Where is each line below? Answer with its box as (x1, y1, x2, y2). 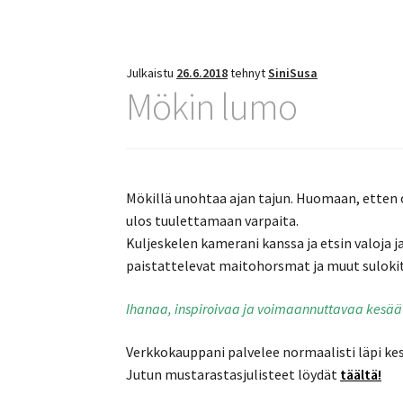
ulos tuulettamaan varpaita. (126, 211, 300, 230)
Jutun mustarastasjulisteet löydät (126, 364, 341, 383)
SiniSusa (268, 64, 318, 81)
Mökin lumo (126, 82, 298, 130)
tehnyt (230, 64, 269, 81)
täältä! (340, 364, 382, 383)
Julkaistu (126, 64, 177, 81)
